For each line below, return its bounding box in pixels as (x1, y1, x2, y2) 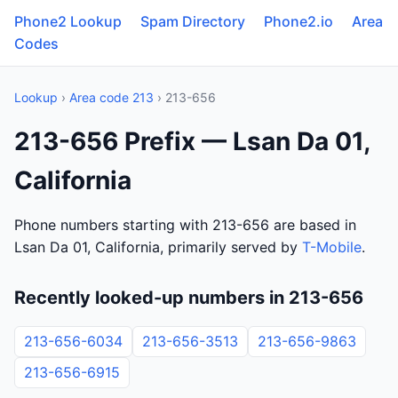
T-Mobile (302, 238, 362, 256)
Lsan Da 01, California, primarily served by (14, 238, 302, 256)
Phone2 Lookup (14, 12, 122, 30)
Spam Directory (140, 12, 245, 30)
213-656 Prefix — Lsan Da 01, (14, 126, 370, 156)
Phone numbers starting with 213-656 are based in (14, 216, 356, 234)
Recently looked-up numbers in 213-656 (14, 287, 363, 308)
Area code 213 (69, 90, 154, 105)
